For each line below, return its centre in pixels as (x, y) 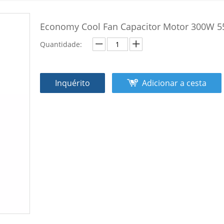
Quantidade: (61, 44)
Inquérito (72, 83)
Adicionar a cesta (174, 83)
